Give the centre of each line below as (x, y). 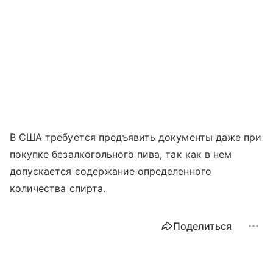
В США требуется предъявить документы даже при (136, 137)
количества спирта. (59, 189)
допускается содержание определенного (111, 172)
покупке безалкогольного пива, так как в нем (121, 154)
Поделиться (202, 226)
